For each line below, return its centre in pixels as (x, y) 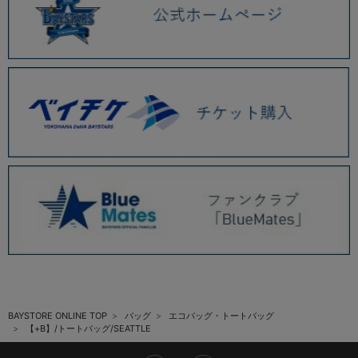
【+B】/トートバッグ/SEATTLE (88, 329)
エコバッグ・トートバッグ (221, 316)
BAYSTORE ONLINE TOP (58, 316)
